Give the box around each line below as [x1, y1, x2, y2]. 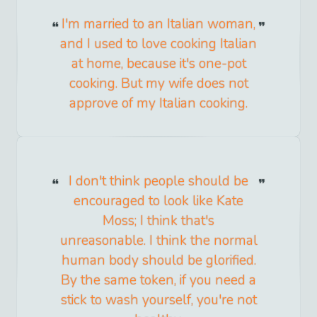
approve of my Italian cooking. [69, 94, 248, 113]
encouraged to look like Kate [74, 192, 243, 211]
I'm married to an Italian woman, [62, 15, 255, 34]
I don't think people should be [69, 172, 248, 191]
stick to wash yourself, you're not [60, 291, 257, 310]
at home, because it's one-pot [71, 54, 246, 74]
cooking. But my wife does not [69, 74, 248, 93]
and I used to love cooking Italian [60, 35, 257, 54]
